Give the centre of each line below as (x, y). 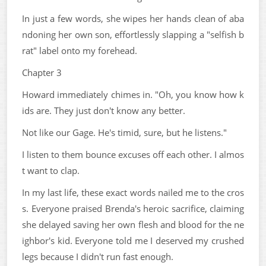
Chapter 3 (42, 72)
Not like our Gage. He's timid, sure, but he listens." (124, 132)
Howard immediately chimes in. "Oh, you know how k (133, 94)
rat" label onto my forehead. (80, 50)
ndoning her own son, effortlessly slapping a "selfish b (133, 34)
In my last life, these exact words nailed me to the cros (133, 192)
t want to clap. (51, 170)
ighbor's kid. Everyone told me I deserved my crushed (133, 240)
